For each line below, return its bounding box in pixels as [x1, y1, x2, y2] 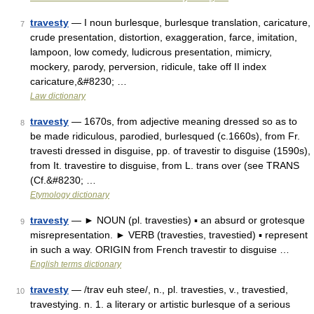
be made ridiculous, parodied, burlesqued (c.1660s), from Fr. [30, 130, 300, 142]
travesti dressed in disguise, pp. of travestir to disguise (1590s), [30, 145, 310, 156]
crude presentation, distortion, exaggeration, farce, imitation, [30, 32, 297, 43]
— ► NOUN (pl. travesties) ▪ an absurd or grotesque [69, 214, 305, 226]
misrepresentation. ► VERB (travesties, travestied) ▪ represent [30, 229, 308, 240]
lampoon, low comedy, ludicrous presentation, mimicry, [30, 46, 272, 57]
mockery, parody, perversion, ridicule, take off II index [30, 61, 266, 72]
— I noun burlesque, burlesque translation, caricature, [69, 17, 310, 28]
